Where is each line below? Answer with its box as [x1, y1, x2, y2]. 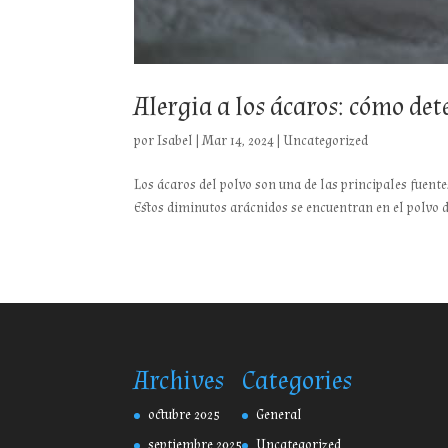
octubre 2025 [148, 405, 221, 424]
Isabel [157, 132, 194, 151]
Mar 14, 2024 [202, 132, 275, 151]
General [256, 405, 303, 424]
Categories [242, 363, 353, 398]
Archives [134, 363, 225, 398]
